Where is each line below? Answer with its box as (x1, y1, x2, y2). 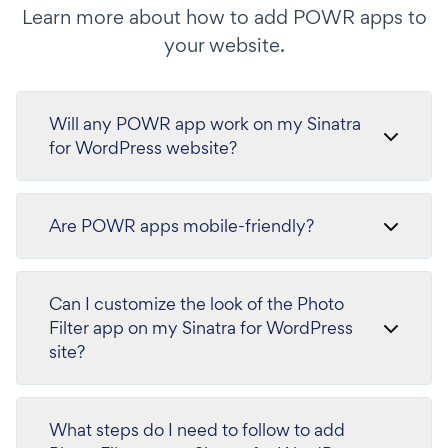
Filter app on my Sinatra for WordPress (49, 316, 353, 340)
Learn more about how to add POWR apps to (21, 4, 427, 31)
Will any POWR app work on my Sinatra (49, 112, 361, 136)
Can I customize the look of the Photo (49, 292, 344, 316)
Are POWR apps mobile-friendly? (49, 214, 314, 238)
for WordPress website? (49, 136, 237, 160)
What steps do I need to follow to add (49, 418, 345, 442)
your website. (163, 32, 285, 59)
